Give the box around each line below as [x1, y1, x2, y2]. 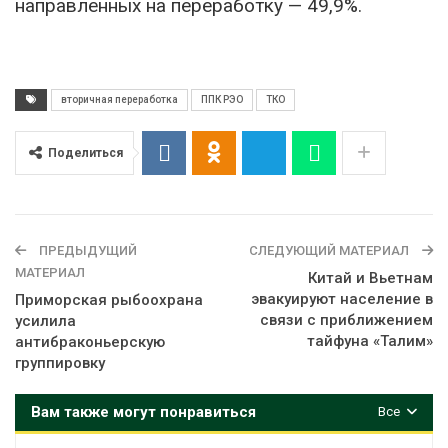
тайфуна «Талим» [307, 332, 433, 351]
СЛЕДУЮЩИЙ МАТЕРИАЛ [249, 243, 412, 259]
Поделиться [48, 146, 123, 161]
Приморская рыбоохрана [15, 291, 203, 310]
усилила [15, 312, 76, 331]
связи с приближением [260, 311, 433, 330]
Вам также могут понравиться [31, 403, 256, 422]
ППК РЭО [201, 94, 243, 106]
